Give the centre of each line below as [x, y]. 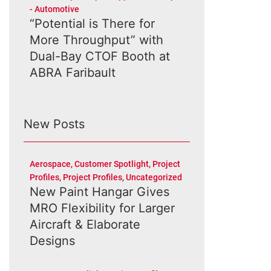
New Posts [54, 124]
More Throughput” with [96, 40]
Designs [52, 241]
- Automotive [54, 9]
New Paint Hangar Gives [99, 192]
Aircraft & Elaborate [85, 224]
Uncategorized [154, 177]
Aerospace [50, 164]
